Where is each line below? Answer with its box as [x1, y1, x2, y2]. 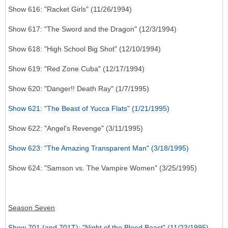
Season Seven [8, 204, 55, 212]
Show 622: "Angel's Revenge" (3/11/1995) [8, 124, 143, 133]
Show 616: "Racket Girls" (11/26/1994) [8, 5, 132, 14]
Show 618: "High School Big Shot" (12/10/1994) [8, 45, 161, 53]
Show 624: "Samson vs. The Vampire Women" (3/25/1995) [8, 164, 197, 173]
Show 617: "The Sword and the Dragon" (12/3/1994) [8, 25, 177, 34]
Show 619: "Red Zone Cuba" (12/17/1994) [8, 65, 145, 73]
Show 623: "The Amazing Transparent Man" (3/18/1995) [8, 144, 189, 153]
